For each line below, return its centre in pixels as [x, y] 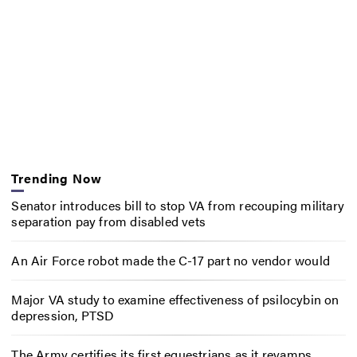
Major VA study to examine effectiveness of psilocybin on [175, 299]
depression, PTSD [63, 315]
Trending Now [57, 178]
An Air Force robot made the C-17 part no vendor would [171, 261]
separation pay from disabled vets [108, 222]
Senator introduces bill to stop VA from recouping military [178, 206]
